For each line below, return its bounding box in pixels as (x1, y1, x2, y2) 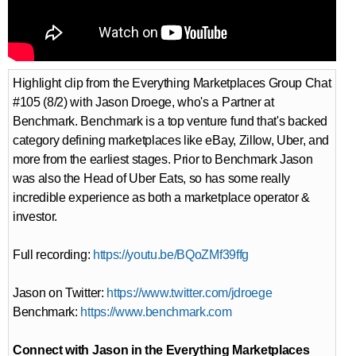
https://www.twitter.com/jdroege (106, 286, 273, 300)
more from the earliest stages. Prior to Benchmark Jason (13, 153, 313, 167)
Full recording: (13, 248, 93, 262)
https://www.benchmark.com (80, 305, 232, 319)
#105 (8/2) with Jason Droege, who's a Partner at (13, 95, 274, 110)
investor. (13, 210, 58, 224)
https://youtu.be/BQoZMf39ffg (92, 248, 249, 262)
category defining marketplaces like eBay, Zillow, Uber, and (13, 133, 330, 148)
